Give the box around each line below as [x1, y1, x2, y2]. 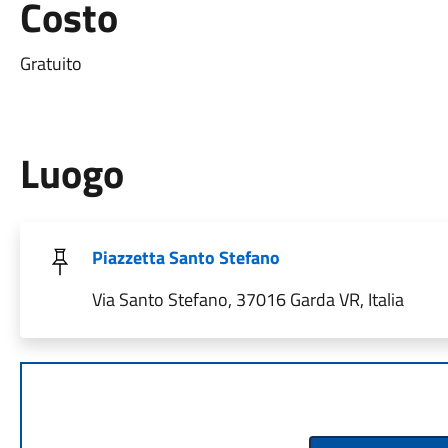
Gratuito [19, 50, 82, 77]
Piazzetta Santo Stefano [91, 244, 280, 271]
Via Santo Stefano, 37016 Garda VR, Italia [91, 286, 404, 313]
